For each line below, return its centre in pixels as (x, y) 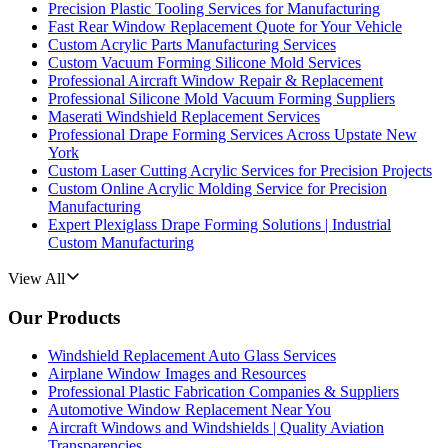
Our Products (64, 317)
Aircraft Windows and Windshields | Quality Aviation (216, 428)
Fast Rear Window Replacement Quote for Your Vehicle (225, 26)
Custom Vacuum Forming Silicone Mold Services (204, 62)
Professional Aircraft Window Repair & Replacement (215, 80)
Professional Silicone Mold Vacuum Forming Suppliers (221, 98)
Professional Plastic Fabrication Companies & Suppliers (223, 392)
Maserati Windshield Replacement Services (184, 116)
